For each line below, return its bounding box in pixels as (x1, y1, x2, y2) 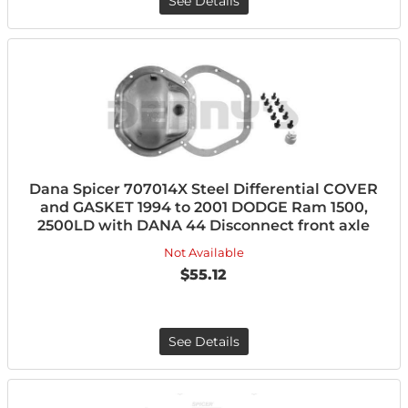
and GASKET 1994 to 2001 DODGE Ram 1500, (39, 199, 368, 216)
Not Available (163, 245, 244, 260)
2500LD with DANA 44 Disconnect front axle (37, 217, 371, 234)
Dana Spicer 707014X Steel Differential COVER (29, 180, 379, 198)
